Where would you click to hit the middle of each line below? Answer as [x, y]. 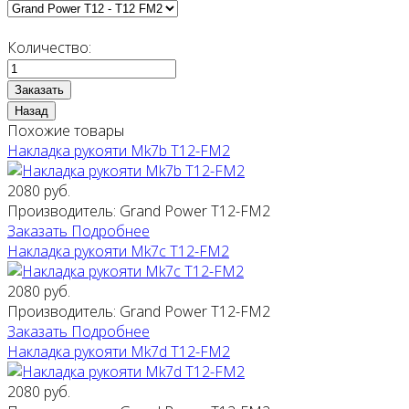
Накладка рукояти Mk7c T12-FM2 [118, 252]
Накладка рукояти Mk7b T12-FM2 [119, 151]
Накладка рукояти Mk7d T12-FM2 [119, 352]
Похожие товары [66, 131]
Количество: [49, 48]
